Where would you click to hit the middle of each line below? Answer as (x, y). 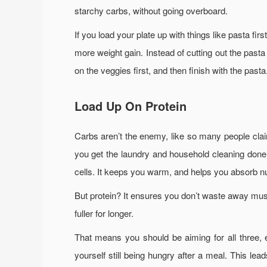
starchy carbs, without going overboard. (151, 10)
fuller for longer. (104, 213)
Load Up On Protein (130, 105)
